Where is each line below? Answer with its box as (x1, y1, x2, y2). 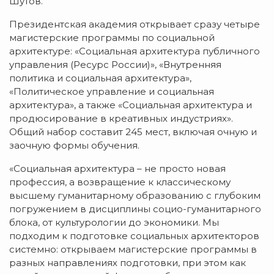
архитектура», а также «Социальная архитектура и (9, 98, 252, 111)
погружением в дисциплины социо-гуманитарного (9, 202, 261, 215)
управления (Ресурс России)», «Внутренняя (9, 58, 221, 70)
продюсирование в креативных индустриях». (9, 112, 233, 124)
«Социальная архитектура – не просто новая (9, 162, 226, 174)
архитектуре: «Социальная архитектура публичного (9, 45, 260, 57)
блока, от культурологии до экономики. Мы (9, 216, 219, 228)
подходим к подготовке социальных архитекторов (9, 229, 259, 242)
